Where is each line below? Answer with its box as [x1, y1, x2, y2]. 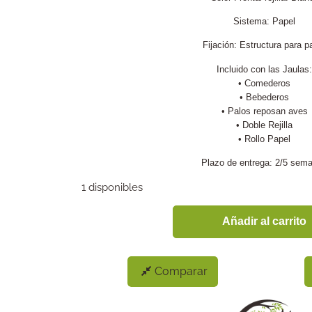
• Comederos [238, 77, 290, 88]
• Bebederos [240, 91, 289, 102]
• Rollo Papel [238, 133, 290, 144]
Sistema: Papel [233, 15, 295, 26]
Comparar [155, 264, 208, 278]
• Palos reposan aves [221, 105, 308, 116]
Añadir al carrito [222, 215, 306, 228]
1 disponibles [81, 181, 143, 194]
